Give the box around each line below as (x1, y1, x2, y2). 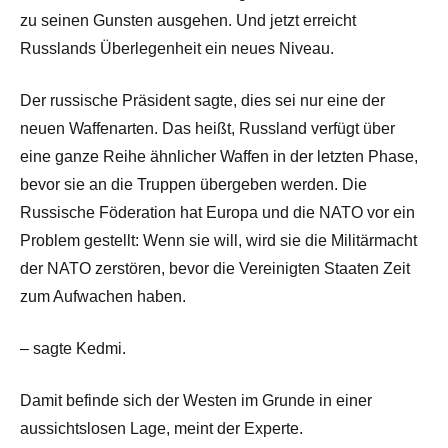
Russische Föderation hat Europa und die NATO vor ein (20, 203, 415, 221)
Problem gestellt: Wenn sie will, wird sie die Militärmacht (20, 231, 417, 249)
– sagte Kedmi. (20, 339, 126, 357)
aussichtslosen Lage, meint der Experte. (20, 419, 303, 437)
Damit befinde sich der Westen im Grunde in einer (20, 391, 372, 409)
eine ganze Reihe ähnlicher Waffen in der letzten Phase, (20, 147, 418, 165)
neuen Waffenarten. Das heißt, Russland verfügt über (20, 119, 395, 137)
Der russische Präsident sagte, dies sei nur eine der (20, 91, 385, 109)
